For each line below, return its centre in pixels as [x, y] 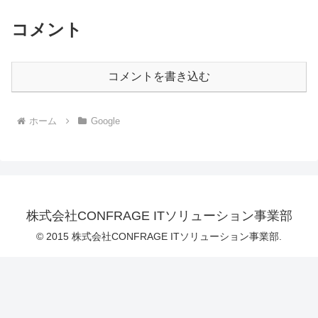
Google [105, 121]
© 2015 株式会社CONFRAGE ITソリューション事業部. [159, 237]
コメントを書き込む [159, 77]
